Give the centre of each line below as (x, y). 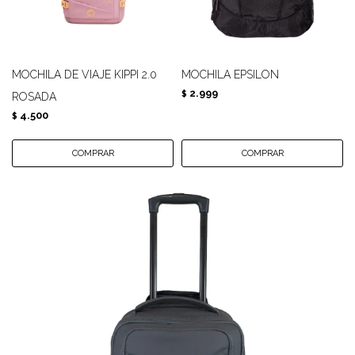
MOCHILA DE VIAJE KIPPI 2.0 (84, 74)
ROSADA (34, 97)
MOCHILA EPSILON (230, 74)
